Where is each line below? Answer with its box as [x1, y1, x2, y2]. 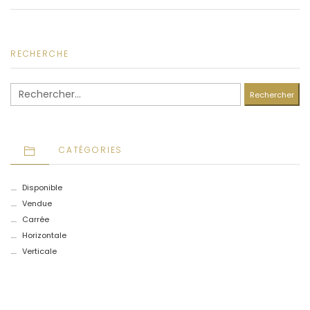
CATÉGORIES [59, 144, 123, 156]
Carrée [21, 213, 49, 225]
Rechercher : [10, 82, 57, 93]
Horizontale [21, 229, 66, 241]
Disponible [21, 181, 62, 193]
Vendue [21, 197, 52, 209]
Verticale [21, 245, 57, 257]
